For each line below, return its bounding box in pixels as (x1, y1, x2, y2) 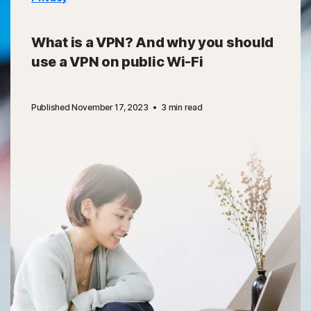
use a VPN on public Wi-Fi (31, 53, 203, 70)
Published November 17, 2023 (31, 102, 151, 112)
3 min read (161, 102, 203, 112)
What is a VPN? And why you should (31, 34, 274, 51)
